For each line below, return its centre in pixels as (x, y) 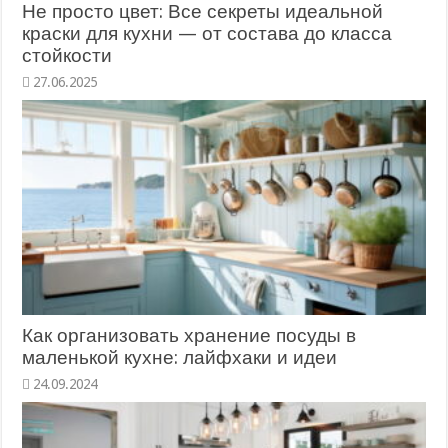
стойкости (67, 56)
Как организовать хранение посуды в (189, 335)
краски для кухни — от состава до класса (207, 34)
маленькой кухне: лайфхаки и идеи (180, 357)
